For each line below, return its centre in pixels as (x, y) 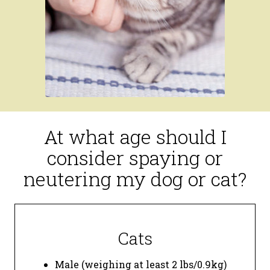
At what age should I (135, 136)
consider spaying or (135, 157)
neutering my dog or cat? (135, 178)
